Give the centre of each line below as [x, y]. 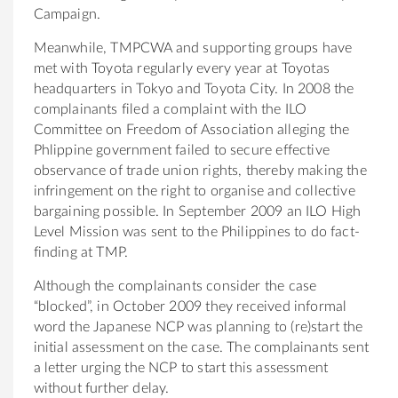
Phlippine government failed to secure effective [181, 150]
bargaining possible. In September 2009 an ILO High [197, 211]
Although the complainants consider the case [175, 286]
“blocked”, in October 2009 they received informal [190, 306]
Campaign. [67, 14]
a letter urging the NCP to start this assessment [181, 367]
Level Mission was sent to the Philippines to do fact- [197, 231]
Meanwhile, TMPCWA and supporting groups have [193, 48]
